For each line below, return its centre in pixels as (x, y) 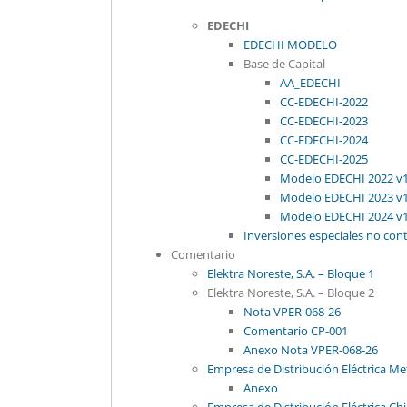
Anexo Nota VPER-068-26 (311, 350)
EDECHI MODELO (290, 45)
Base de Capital (284, 64)
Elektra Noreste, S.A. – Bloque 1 (291, 273)
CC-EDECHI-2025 (324, 159)
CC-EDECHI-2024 (324, 140)
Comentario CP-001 (296, 331)
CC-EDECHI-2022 (324, 102)
